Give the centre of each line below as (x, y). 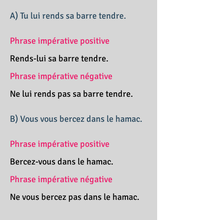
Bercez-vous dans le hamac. (62, 162)
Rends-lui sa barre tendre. (59, 58)
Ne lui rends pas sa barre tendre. (71, 94)
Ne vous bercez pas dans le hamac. (75, 197)
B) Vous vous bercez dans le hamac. (76, 119)
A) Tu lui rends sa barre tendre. (68, 16)
